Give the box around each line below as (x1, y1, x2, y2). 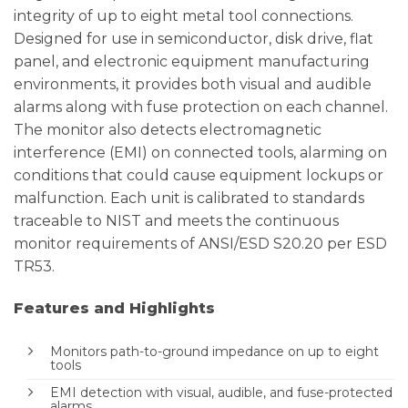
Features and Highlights (14, 300, 215, 318)
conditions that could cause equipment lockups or (14, 167, 383, 185)
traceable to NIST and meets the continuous (14, 212, 339, 230)
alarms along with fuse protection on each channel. (14, 98, 388, 117)
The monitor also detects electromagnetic (14, 121, 321, 139)
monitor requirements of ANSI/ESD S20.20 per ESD (14, 235, 387, 253)
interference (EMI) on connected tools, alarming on (14, 144, 387, 162)
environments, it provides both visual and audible (14, 76, 372, 94)
